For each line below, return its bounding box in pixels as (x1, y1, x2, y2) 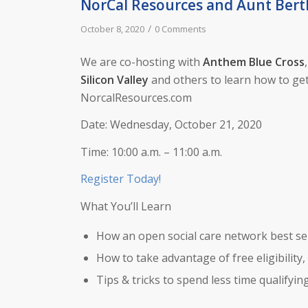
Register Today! (80, 171, 162, 187)
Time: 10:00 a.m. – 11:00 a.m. (80, 144, 223, 159)
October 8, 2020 (80, 23, 145, 35)
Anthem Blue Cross (203, 54, 305, 69)
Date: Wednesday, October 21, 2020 (80, 117, 263, 133)
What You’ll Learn (80, 198, 172, 214)
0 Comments (155, 23, 207, 35)
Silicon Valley (80, 71, 149, 87)
